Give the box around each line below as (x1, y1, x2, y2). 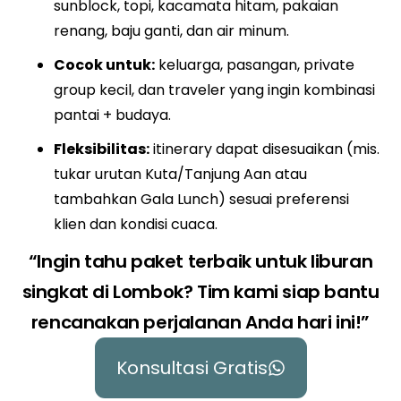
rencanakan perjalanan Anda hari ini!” (30, 310, 371, 335)
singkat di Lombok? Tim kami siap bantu (21, 279, 380, 304)
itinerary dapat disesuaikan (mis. (149, 139, 380, 159)
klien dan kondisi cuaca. (54, 214, 218, 235)
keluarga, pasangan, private (155, 55, 354, 75)
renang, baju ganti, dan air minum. (54, 21, 289, 41)
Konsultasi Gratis (115, 355, 268, 380)
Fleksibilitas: (54, 139, 149, 159)
